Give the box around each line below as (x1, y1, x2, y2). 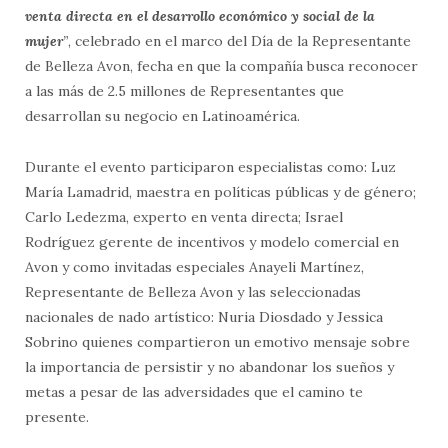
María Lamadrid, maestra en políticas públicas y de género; (25, 182, 416, 201)
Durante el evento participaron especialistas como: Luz (25, 157, 396, 176)
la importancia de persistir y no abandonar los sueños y (25, 357, 394, 376)
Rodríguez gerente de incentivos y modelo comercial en (25, 232, 399, 251)
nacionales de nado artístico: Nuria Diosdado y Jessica (25, 307, 383, 326)
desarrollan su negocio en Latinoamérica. (25, 106, 300, 125)
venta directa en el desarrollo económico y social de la (25, 6, 375, 25)
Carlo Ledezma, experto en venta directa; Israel (25, 207, 343, 226)
